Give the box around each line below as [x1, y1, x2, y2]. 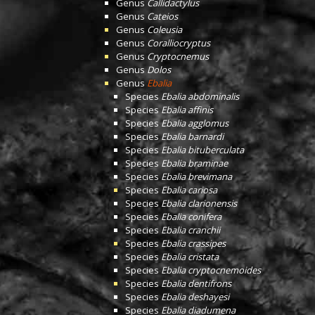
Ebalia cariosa [161, 184, 217, 196]
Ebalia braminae [161, 157, 228, 169]
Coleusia [147, 23, 182, 36]
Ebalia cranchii [161, 224, 220, 236]
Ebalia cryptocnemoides [161, 264, 261, 276]
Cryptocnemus [147, 50, 209, 63]
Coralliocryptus [147, 37, 210, 49]
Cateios [147, 10, 178, 22]
